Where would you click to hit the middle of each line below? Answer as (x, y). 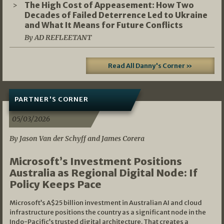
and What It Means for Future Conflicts (103, 25)
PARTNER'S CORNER (51, 99)
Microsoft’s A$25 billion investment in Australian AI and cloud (105, 203)
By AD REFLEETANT (58, 37)
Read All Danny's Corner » (150, 65)
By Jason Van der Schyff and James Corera (77, 139)
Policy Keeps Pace (55, 184)
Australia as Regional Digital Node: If (103, 173)
